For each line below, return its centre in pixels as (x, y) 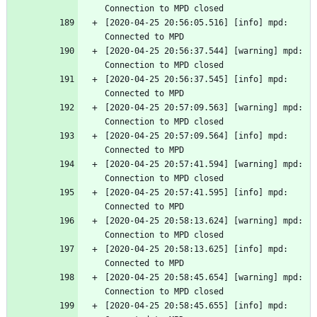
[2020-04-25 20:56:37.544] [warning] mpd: (204, 51)
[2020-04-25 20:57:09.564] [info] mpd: (196, 136)
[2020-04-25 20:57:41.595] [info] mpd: (196, 193)
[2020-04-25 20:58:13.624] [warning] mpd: (204, 221)
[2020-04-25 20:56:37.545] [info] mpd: (196, 80)
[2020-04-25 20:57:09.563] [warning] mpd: (204, 108)
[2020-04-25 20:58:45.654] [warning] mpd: (204, 278)
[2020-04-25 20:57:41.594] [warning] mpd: (204, 165)
